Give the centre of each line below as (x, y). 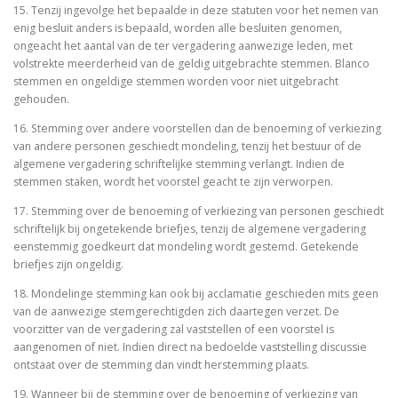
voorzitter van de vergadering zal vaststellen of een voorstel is (174, 329)
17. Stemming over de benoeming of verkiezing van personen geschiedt (199, 211)
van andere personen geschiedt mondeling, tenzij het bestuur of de (187, 146)
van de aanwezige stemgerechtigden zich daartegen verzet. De (176, 311)
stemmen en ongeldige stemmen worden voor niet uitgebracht (176, 81)
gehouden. (43, 99)
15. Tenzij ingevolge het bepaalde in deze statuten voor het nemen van (196, 10)
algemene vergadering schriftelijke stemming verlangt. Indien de (179, 163)
